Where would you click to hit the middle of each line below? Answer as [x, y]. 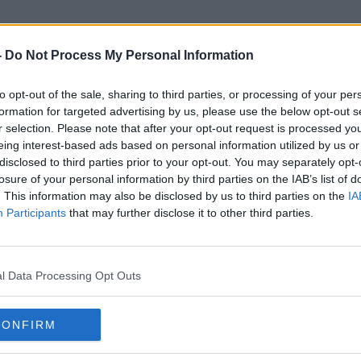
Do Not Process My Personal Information [129, 55]
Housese [180, 112]
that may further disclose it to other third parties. [190, 213]
